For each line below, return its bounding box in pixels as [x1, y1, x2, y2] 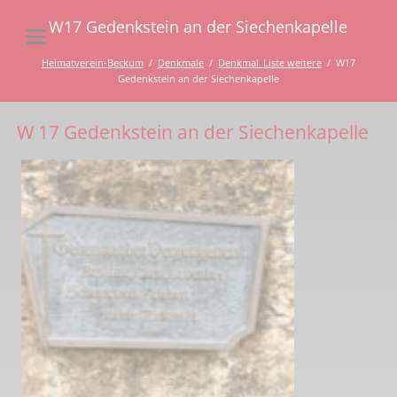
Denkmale [157, 55, 204, 69]
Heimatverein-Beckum [41, 55, 144, 69]
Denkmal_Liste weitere [217, 55, 322, 69]
